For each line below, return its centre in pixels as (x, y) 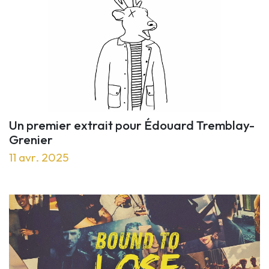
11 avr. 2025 (39, 158)
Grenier (31, 140)
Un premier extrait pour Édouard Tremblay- (132, 125)
